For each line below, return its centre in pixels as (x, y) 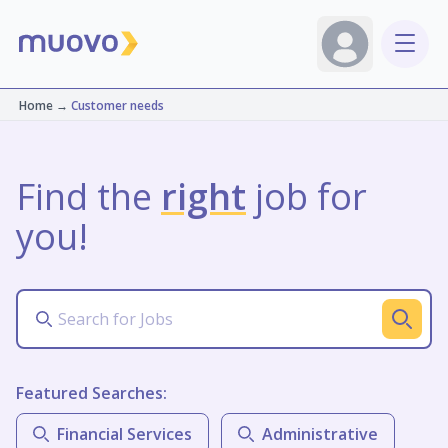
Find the (88, 196)
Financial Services (124, 434)
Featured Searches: (91, 393)
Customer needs (117, 105)
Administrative (320, 434)
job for (306, 196)
